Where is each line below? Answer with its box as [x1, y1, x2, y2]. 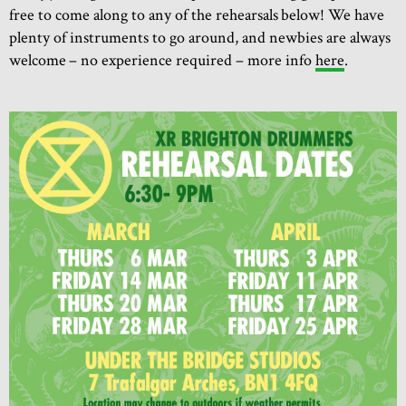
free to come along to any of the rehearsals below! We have [9, 4, 384, 25]
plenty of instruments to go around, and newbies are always [9, 26, 391, 48]
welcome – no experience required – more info [9, 49, 315, 71]
